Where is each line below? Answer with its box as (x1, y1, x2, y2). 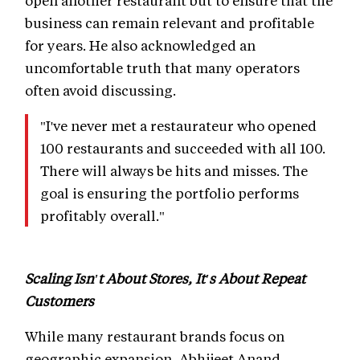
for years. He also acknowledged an (25, 36, 256, 55)
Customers (25, 292, 94, 310)
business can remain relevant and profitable (25, 14, 314, 32)
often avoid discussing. (25, 81, 176, 100)
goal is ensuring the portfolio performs (40, 184, 299, 202)
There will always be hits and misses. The (40, 162, 308, 180)
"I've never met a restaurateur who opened (40, 117, 317, 135)
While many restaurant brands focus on (25, 327, 284, 346)
